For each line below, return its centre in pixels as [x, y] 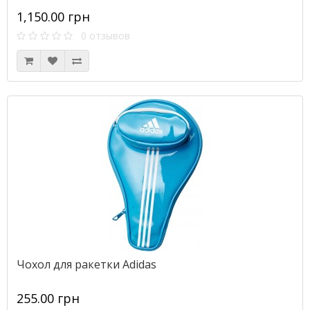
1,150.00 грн [53, 17]
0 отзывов [101, 36]
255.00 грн [48, 298]
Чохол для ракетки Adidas [86, 264]
